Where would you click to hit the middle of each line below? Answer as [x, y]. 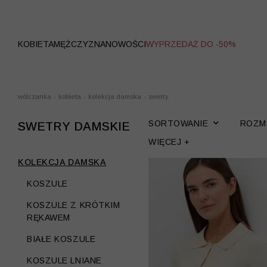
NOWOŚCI [126, 44]
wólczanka [35, 97]
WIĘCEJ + [169, 142]
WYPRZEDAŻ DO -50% [191, 44]
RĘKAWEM [49, 218]
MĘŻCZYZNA [80, 44]
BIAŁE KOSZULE [61, 239]
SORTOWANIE [178, 123]
